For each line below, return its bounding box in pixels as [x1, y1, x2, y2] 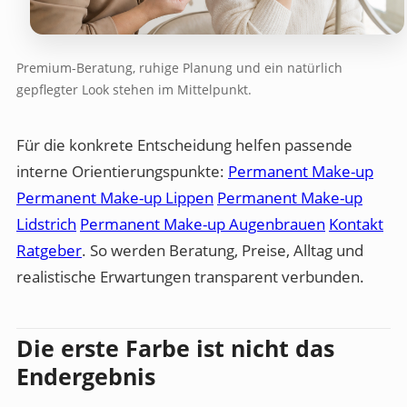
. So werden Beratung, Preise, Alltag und [82, 239, 363, 261]
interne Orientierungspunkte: [16, 160, 228, 182]
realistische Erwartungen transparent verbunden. [16, 265, 364, 287]
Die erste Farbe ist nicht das [16, 332, 334, 363]
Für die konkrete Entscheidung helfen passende [16, 134, 352, 155]
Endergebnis [16, 360, 155, 392]
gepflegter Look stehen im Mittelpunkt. [16, 80, 252, 98]
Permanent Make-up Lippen [16, 186, 213, 208]
